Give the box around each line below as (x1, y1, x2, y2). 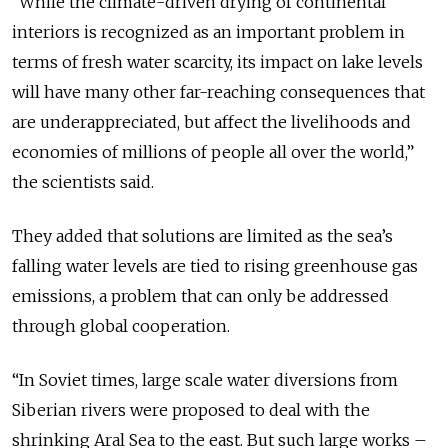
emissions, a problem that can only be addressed (12, 285, 389, 306)
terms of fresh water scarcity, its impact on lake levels (12, 51, 423, 72)
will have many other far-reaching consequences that (12, 81, 425, 102)
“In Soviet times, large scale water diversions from (12, 369, 398, 390)
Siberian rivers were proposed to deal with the (12, 399, 370, 420)
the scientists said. (12, 171, 158, 192)
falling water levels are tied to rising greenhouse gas (12, 255, 418, 276)
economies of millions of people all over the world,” (12, 141, 414, 162)
